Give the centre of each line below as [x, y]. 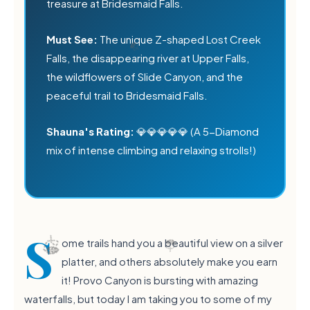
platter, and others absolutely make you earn [170, 261]
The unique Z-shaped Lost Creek [179, 39]
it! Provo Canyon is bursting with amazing [160, 280]
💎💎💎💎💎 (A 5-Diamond [197, 131]
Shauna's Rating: [90, 131]
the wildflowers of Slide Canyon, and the [145, 76]
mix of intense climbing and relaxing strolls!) [151, 149]
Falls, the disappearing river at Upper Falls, [148, 57]
